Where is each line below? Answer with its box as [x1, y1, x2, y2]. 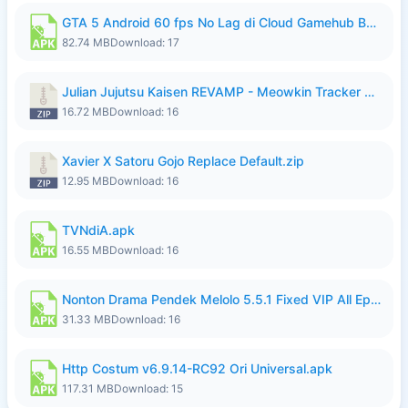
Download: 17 [110, 36, 179, 49]
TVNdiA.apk [62, 222, 135, 238]
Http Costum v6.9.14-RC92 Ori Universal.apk [62, 361, 332, 376]
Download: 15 [114, 382, 183, 395]
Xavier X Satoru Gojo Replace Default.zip [62, 153, 304, 168]
